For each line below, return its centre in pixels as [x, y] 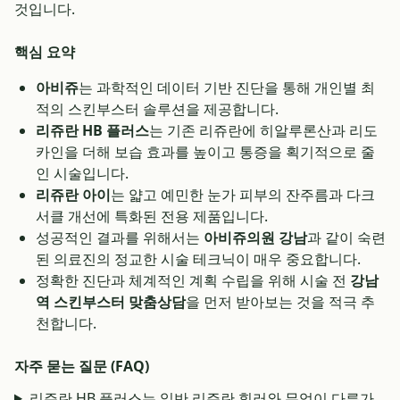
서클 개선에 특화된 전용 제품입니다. [152, 216]
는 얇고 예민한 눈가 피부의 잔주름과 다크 [243, 195]
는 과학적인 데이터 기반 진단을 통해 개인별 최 [227, 87]
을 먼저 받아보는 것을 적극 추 [280, 302]
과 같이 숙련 [346, 237]
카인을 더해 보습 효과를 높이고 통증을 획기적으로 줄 [205, 152]
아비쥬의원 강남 [255, 237]
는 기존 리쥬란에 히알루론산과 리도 [263, 130]
